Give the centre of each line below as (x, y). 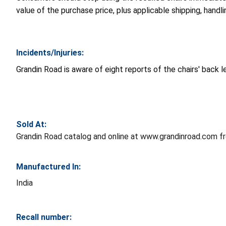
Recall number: (44, 217)
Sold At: (31, 124)
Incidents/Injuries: (50, 52)
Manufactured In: (48, 166)
